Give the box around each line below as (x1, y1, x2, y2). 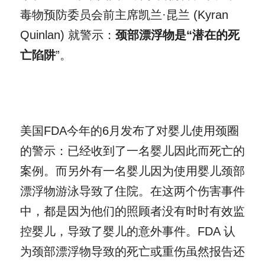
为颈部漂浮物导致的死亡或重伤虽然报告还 (20, 244, 245, 258)
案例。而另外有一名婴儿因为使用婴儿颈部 (20, 164, 245, 177)
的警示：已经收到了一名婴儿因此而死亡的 (20, 144, 245, 157)
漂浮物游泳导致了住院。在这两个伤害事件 (20, 184, 245, 198)
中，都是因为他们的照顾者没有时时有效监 (20, 204, 245, 218)
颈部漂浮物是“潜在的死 (115, 28, 240, 41)
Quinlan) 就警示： (20, 28, 115, 41)
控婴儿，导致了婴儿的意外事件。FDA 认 (20, 224, 235, 238)
